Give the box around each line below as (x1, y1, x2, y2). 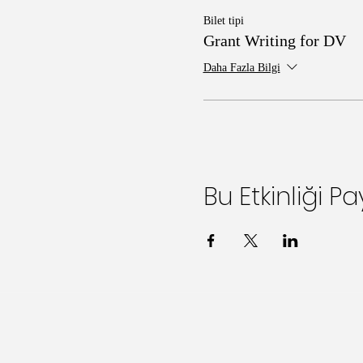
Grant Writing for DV (203, 31, 346, 49)
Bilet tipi (203, 14, 244, 27)
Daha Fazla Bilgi (203, 62, 280, 75)
